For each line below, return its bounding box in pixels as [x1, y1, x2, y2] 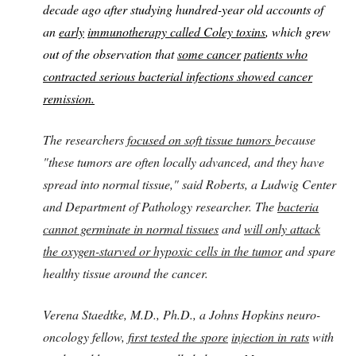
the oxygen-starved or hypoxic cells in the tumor [43, 242, 282, 259]
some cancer [177, 44, 241, 62]
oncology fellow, [43, 327, 128, 345]
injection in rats [231, 327, 309, 345]
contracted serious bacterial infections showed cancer [43, 67, 312, 84]
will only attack [244, 219, 320, 237]
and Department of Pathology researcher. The [43, 197, 277, 215]
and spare [282, 242, 335, 259]
